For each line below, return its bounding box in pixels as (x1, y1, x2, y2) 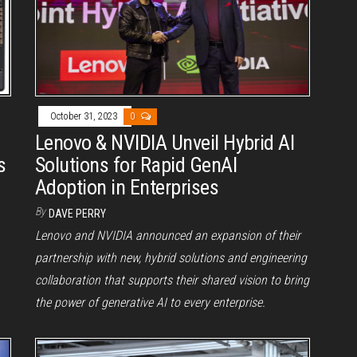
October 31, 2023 (50, 110, 120, 122)
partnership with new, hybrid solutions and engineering (35, 249, 307, 265)
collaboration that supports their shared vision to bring (35, 272, 309, 288)
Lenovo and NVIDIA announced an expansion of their (35, 227, 300, 243)
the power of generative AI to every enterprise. (35, 294, 265, 310)
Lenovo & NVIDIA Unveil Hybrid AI (35, 130, 295, 155)
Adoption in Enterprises (35, 175, 219, 199)
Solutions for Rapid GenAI (35, 152, 237, 177)
